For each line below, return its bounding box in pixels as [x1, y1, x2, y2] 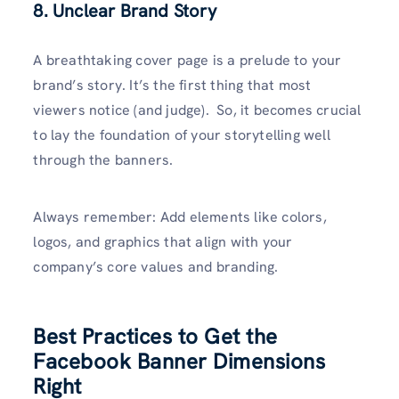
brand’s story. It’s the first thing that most [33, 76, 312, 95]
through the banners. [33, 151, 174, 170]
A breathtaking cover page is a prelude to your [33, 51, 342, 70]
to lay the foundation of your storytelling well [33, 126, 330, 145]
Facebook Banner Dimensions [33, 346, 326, 375]
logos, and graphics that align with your [33, 232, 293, 251]
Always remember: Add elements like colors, [33, 207, 327, 226]
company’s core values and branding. [33, 256, 282, 276]
